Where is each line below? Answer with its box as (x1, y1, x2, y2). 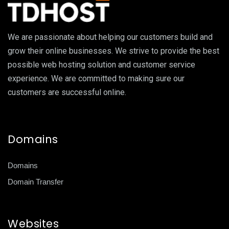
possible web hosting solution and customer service (8, 60, 195, 70)
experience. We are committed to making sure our (8, 74, 185, 84)
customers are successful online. (8, 87, 126, 98)
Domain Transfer (8, 177, 63, 187)
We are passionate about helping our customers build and (8, 32, 213, 42)
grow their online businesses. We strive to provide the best (8, 46, 219, 56)
